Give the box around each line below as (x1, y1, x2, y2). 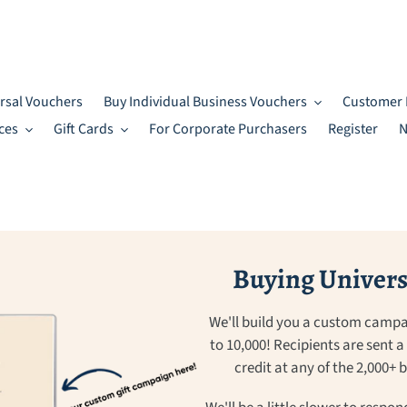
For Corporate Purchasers (148, 119, 307, 139)
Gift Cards (53, 119, 114, 139)
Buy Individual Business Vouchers (104, 92, 307, 112)
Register (327, 119, 378, 139)
